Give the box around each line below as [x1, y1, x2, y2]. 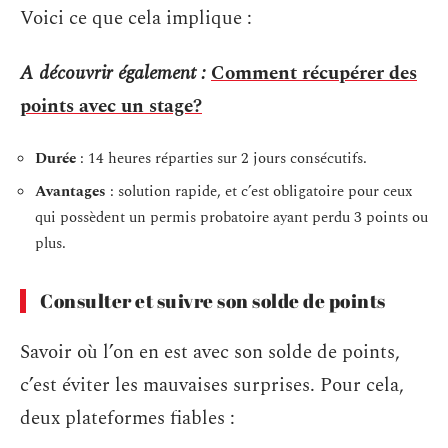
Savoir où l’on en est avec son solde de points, [20, 337, 400, 367]
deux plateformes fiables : [20, 403, 235, 433]
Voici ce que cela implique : [20, 3, 252, 33]
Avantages [35, 180, 106, 203]
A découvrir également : [20, 59, 206, 88]
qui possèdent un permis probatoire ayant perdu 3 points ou [35, 206, 428, 229]
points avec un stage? [20, 92, 202, 121]
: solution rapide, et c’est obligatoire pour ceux [106, 180, 412, 203]
